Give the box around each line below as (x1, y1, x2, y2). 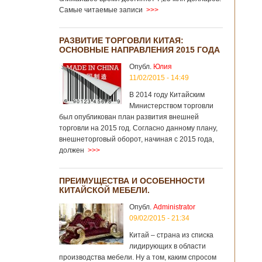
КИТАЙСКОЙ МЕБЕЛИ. (59, 185, 150, 195)
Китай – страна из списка (129, 231, 213, 239)
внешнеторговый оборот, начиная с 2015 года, (59, 135, 214, 143)
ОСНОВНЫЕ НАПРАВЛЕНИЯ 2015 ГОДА (59, 45, 220, 54)
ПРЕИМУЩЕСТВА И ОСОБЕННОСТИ (59, 176, 205, 185)
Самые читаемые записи (59, 6, 143, 14)
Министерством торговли (129, 102, 213, 110)
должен (59, 146, 84, 154)
